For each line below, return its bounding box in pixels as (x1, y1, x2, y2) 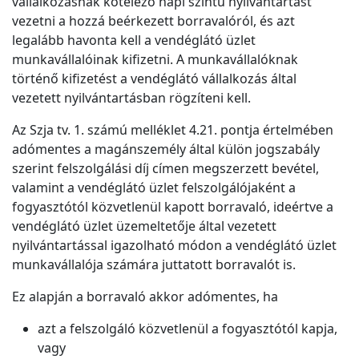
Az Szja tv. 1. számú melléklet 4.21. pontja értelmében (12, 121, 333, 139)
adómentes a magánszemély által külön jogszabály (12, 140, 320, 158)
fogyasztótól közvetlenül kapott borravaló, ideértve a (12, 198, 333, 216)
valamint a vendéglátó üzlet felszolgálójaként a (12, 179, 296, 196)
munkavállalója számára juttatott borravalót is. (12, 256, 296, 273)
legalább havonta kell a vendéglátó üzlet (12, 31, 256, 49)
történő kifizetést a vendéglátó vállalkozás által (12, 70, 296, 87)
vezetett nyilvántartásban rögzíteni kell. (12, 89, 251, 107)
